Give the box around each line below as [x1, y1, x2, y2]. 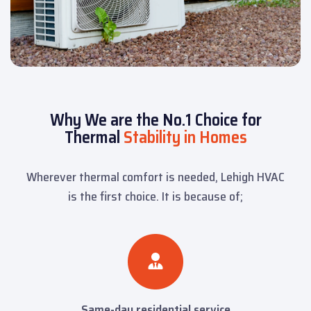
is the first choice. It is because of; [68, 187, 243, 207]
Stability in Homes [123, 124, 247, 151]
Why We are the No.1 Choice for [49, 107, 262, 134]
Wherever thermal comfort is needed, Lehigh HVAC [26, 167, 285, 187]
